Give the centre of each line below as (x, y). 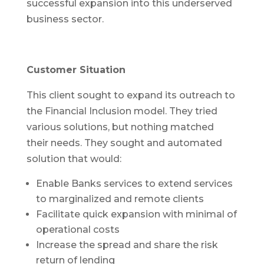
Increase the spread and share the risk (127, 245)
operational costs (77, 230)
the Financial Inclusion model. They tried (122, 111)
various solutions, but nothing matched (120, 127)
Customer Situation (76, 70)
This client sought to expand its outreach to (131, 95)
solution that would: (74, 159)
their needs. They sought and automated (124, 143)
